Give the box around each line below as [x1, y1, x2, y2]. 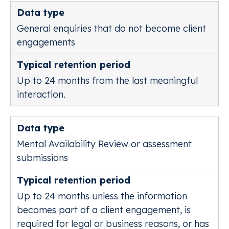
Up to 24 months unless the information [17, 190, 187, 202]
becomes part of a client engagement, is [17, 204, 191, 216]
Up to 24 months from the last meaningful [17, 75, 198, 86]
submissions [17, 152, 68, 164]
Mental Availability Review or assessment [17, 138, 192, 150]
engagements [17, 36, 75, 48]
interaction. [17, 88, 65, 100]
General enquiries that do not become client [17, 22, 206, 34]
